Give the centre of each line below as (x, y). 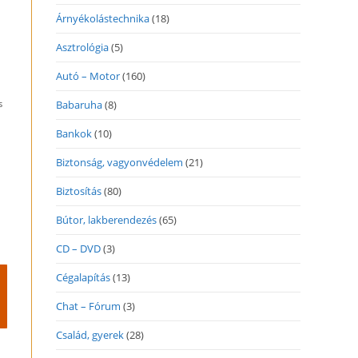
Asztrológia (82, 47)
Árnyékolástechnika (103, 18)
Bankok (74, 133)
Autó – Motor (88, 76)
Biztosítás (79, 191)
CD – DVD (78, 249)
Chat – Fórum (88, 306)
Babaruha (79, 105)
